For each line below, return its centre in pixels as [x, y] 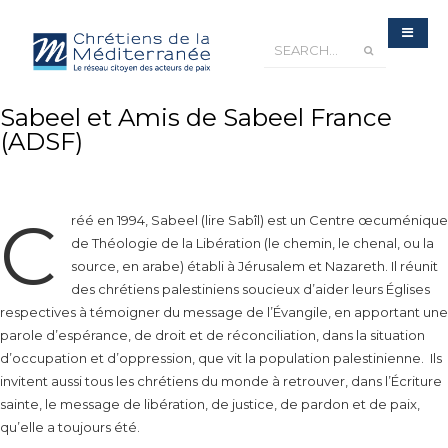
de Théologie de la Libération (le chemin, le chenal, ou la [252, 243]
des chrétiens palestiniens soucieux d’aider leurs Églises [250, 289]
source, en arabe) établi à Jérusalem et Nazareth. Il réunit [254, 266]
